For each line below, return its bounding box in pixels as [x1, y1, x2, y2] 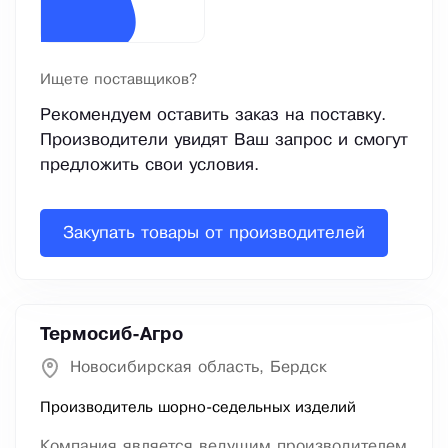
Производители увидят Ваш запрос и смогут [40, 133, 408, 149]
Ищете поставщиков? [40, 73, 197, 88]
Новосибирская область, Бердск [70, 360, 327, 376]
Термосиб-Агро [40, 327, 183, 344]
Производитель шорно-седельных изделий [40, 401, 356, 416]
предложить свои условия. [40, 158, 259, 174]
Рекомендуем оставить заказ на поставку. [40, 108, 386, 124]
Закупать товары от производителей [63, 225, 365, 241]
